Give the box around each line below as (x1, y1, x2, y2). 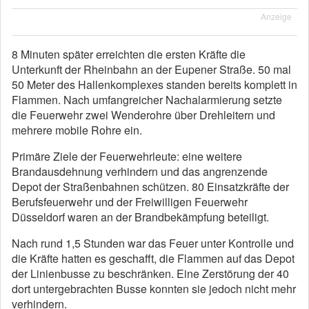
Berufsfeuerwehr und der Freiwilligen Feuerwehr (12, 194, 248, 210)
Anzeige (261, 10, 292, 22)
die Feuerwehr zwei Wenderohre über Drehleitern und (12, 107, 275, 123)
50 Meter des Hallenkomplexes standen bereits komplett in (12, 77, 297, 92)
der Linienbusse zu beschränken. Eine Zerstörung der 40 (12, 266, 289, 281)
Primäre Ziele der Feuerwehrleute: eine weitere (12, 148, 242, 164)
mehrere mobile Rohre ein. (12, 122, 142, 138)
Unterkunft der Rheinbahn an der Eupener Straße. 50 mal (12, 61, 291, 77)
